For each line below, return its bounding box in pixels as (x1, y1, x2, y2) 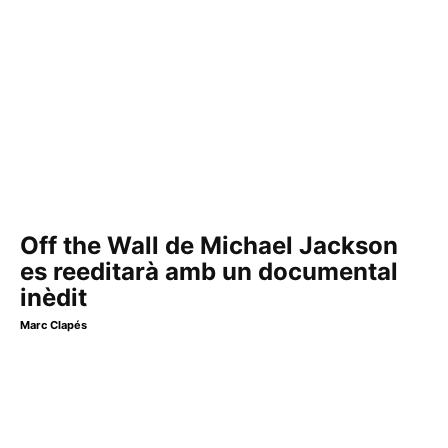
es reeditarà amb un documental (20, 256, 398, 286)
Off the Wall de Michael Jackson (20, 230, 398, 260)
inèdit (20, 282, 87, 312)
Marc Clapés (20, 317, 87, 332)
